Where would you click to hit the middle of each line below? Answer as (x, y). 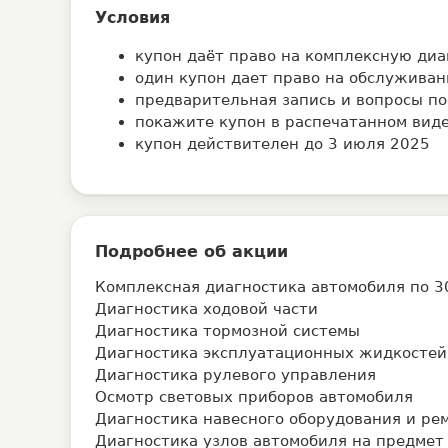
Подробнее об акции (191, 251)
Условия (132, 17)
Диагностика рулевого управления (235, 375)
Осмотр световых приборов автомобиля (254, 397)
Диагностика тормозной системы (227, 331)
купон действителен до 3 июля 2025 (282, 144)
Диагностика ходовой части (206, 309)
